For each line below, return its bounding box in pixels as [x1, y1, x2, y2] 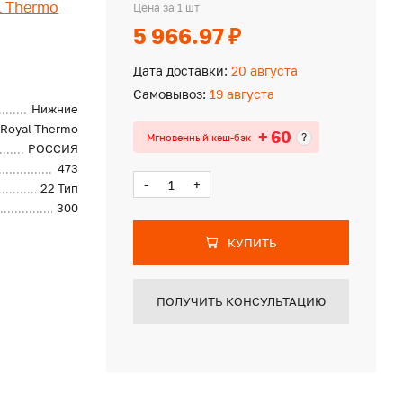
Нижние [31, 102, 79, 116]
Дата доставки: [132, 63, 228, 78]
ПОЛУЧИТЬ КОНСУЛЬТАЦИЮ [156, 294, 326, 309]
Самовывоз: [132, 86, 206, 102]
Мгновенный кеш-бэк [146, 130, 251, 143]
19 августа [205, 86, 274, 102]
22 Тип [40, 181, 79, 195]
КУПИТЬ [227, 236, 277, 250]
